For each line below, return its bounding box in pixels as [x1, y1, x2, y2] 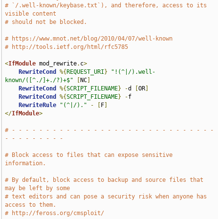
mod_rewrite [36, 60, 77, 67]
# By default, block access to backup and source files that [5, 176, 204, 183]
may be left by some [5, 185, 70, 192]
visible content [5, 10, 57, 17]
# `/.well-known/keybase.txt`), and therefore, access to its [5, 2, 207, 9]
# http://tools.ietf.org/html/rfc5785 [5, 44, 129, 50]
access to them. [5, 201, 57, 208]
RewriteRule [19, 102, 57, 109]
